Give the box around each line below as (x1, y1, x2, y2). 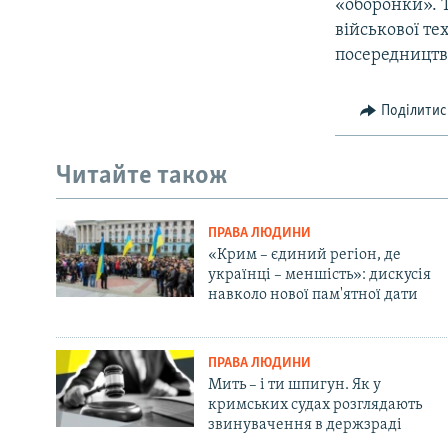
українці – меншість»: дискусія (207, 266, 431, 283)
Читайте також (56, 163, 228, 191)
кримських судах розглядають (207, 396, 422, 413)
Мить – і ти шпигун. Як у (207, 376, 381, 393)
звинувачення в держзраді (207, 416, 402, 433)
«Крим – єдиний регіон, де (207, 246, 401, 263)
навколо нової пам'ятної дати (207, 286, 418, 303)
